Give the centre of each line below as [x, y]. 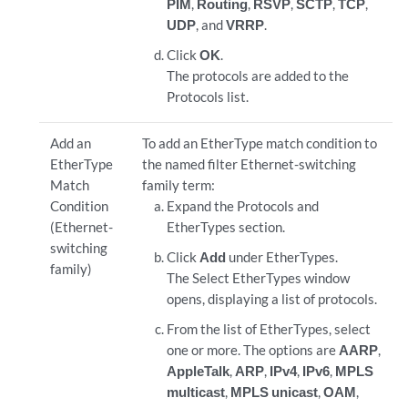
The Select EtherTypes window [259, 278]
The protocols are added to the [258, 76]
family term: [178, 185]
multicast [196, 392]
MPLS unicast [275, 392]
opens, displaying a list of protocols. [272, 299]
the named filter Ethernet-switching [249, 164]
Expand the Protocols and [243, 206]
